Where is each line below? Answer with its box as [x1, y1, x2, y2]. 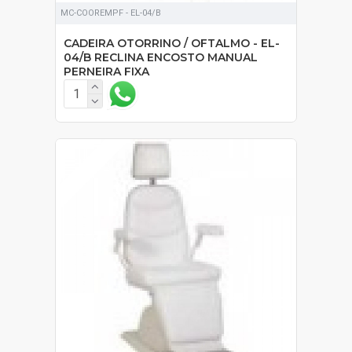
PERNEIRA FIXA [64, 64, 149, 79]
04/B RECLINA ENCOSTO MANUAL [64, 49, 258, 64]
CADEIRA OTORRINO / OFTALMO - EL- [64, 35, 280, 50]
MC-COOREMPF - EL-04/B [60, 7, 161, 18]
